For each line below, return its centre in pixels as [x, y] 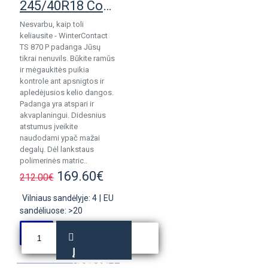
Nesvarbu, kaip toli [52, 24]
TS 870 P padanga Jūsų [60, 47]
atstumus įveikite [49, 127]
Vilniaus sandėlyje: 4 [60, 198]
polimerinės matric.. [54, 161]
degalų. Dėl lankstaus [57, 149]
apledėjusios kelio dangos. [67, 92]
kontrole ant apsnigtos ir [62, 81]
